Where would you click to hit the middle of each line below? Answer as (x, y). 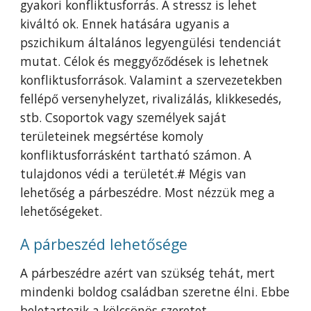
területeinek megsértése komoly (112, 136)
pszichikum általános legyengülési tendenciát (151, 42)
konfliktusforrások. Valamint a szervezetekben (152, 80)
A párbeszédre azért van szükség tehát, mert (148, 273)
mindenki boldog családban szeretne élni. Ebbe (155, 292)
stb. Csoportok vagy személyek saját (124, 117)
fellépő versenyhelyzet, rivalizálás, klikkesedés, (151, 99)
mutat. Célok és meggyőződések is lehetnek (144, 61)
